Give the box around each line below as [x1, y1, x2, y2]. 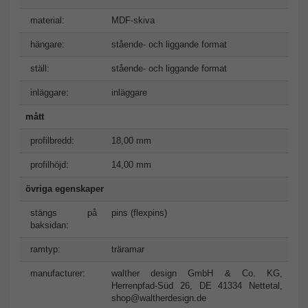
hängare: [30, 38, 65, 49]
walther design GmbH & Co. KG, [111, 267, 283, 278]
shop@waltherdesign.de [111, 292, 206, 303]
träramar [111, 243, 144, 254]
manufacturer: [30, 267, 85, 278]
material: [30, 14, 65, 25]
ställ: [30, 63, 49, 74]
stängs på [30, 207, 97, 218]
